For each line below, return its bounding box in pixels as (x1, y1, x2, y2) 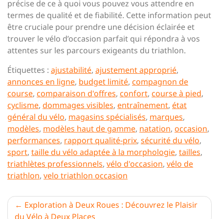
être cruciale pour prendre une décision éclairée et (7, 22, 195, 32)
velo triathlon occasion (44, 170, 128, 181)
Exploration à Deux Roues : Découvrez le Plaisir (24, 199, 197, 210)
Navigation (7, 194, 93, 215)
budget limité (79, 76, 128, 87)
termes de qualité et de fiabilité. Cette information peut (7, 10, 211, 21)
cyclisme (7, 100, 39, 110)
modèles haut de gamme (43, 123, 135, 134)
